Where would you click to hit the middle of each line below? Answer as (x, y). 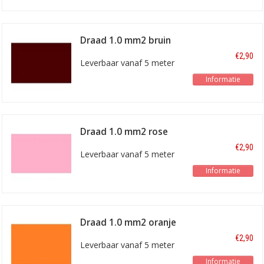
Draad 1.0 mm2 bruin (126, 40)
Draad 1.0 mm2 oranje (128, 223)
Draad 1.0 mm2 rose (124, 131)
